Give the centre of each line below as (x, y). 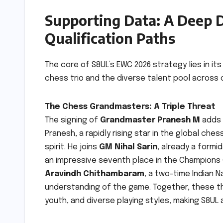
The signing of (72, 120)
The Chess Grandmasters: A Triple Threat (130, 107)
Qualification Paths (110, 38)
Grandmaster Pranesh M (150, 120)
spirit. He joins (72, 147)
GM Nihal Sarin (128, 147)
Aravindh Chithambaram (95, 174)
